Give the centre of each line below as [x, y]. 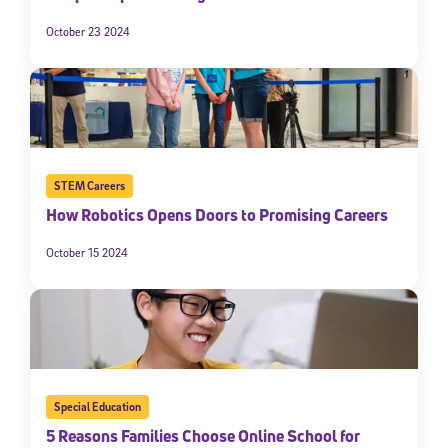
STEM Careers [89, 186]
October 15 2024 [87, 253]
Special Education [97, 407]
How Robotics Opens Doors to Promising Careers [217, 215]
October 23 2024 [88, 32]
